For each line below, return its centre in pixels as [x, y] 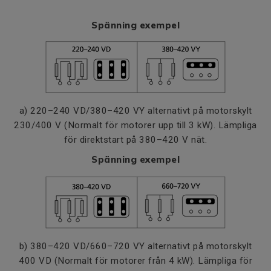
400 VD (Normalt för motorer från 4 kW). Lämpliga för [135, 261]
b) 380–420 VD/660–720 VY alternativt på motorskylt [135, 246]
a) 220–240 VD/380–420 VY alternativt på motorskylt [135, 111]
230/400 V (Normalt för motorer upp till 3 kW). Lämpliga [135, 125]
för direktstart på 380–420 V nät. [135, 140]
